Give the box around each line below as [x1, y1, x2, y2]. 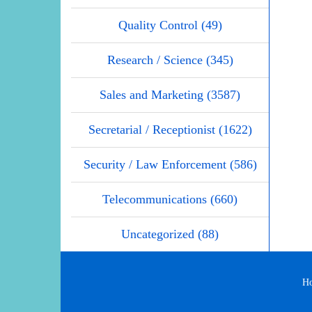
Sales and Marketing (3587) [100, 87, 240, 102]
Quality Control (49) [118, 17, 222, 32]
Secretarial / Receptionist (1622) [88, 122, 252, 136]
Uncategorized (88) [121, 226, 219, 241]
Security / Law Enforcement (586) [83, 157, 257, 171]
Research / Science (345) [107, 52, 233, 67]
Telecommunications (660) [102, 192, 237, 206]
